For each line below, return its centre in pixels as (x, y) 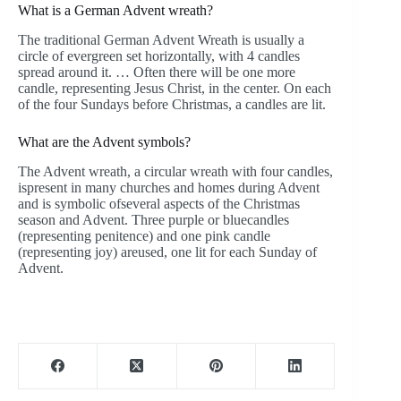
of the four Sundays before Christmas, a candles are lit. (172, 104)
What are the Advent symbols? (104, 141)
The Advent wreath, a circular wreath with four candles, (175, 171)
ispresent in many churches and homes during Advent (169, 187)
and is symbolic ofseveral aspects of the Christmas (159, 203)
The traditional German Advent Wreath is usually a (161, 39)
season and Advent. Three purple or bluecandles (154, 219)
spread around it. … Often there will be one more (157, 72)
